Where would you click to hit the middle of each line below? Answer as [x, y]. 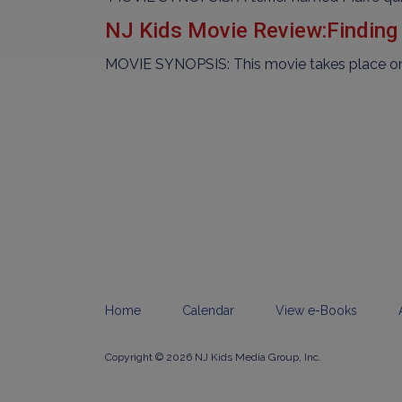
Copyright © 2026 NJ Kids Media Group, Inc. [213, 357]
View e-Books [316, 310]
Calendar [208, 310]
